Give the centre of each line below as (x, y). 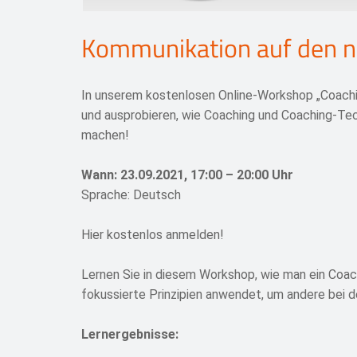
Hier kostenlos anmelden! (153, 235)
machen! (105, 135)
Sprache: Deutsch (131, 195)
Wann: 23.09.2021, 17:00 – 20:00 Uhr (187, 175)
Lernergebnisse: (130, 335)
